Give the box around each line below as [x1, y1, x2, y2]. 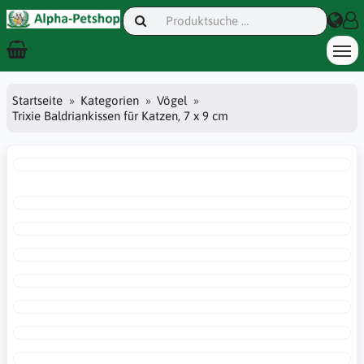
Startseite [12, 93, 63, 107]
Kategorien [80, 93, 139, 107]
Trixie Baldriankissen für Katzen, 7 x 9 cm [12, 108, 228, 123]
